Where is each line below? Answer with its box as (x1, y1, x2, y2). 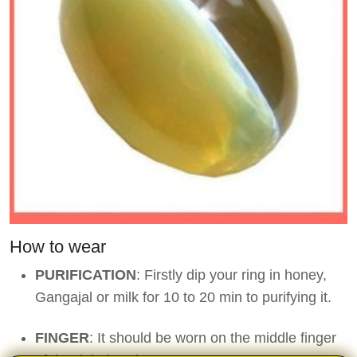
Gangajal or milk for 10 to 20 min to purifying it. (35, 289, 331, 306)
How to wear (10, 237, 106, 257)
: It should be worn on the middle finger (89, 330, 336, 347)
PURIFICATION (35, 267, 136, 284)
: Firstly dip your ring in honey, (136, 267, 327, 284)
